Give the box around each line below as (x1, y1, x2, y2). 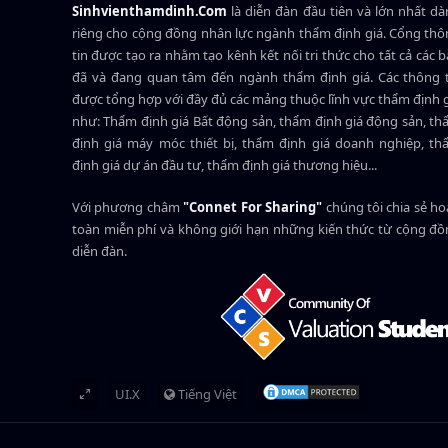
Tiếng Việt (175, 385, 237, 404)
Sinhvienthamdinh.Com (72, 2, 227, 21)
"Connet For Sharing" (183, 198, 323, 217)
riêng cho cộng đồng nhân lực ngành (72, 24, 299, 43)
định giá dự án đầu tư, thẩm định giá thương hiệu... (72, 156, 377, 175)
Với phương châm (72, 198, 184, 217)
